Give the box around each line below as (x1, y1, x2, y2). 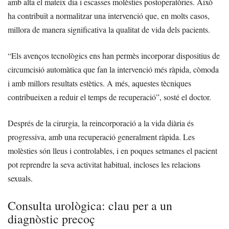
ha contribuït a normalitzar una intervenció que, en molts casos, (8, 10, 210, 21)
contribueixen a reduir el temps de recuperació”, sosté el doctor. (8, 91, 211, 103)
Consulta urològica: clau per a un (8, 197, 172, 214)
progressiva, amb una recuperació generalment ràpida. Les (8, 131, 195, 143)
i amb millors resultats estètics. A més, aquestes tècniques (8, 78, 191, 89)
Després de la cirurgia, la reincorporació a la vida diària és (8, 118, 194, 129)
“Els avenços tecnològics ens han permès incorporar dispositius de (8, 50, 220, 61)
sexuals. (8, 173, 33, 184)
